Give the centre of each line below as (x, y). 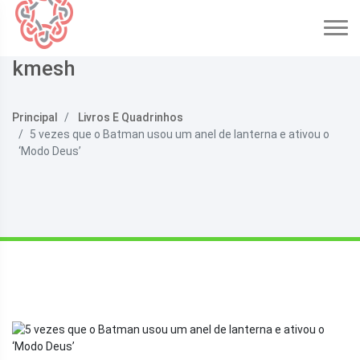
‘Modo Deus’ (50, 151)
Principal (35, 117)
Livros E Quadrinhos (131, 117)
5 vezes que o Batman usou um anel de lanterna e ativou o (180, 134)
